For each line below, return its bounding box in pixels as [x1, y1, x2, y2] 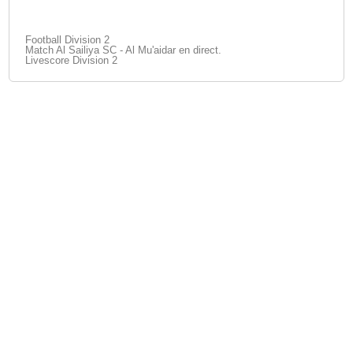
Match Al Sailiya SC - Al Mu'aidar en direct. [25, 44, 222, 56]
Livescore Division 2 [25, 54, 118, 66]
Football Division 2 [25, 34, 110, 46]
